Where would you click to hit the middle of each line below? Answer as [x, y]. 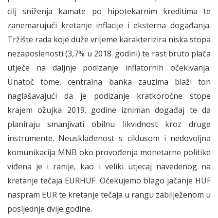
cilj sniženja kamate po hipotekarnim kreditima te [109, 11]
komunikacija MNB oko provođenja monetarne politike [109, 152]
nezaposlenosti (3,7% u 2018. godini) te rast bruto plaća [109, 53]
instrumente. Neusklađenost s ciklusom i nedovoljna [109, 138]
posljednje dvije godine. [50, 209]
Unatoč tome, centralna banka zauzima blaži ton [109, 82]
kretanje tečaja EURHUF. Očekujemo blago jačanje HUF [109, 180]
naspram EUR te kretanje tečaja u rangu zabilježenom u [109, 194]
